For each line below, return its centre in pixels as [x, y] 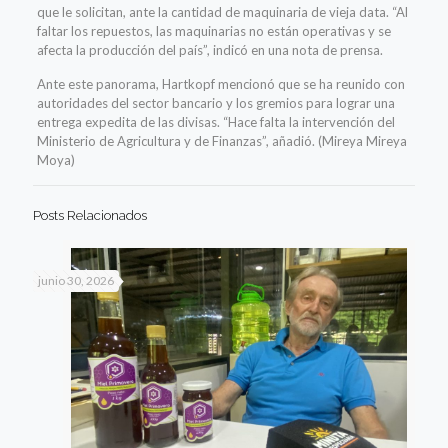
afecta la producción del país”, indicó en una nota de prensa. [209, 49]
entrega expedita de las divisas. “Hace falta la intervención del [215, 121]
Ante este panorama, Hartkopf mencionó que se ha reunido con [220, 83]
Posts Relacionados [90, 215]
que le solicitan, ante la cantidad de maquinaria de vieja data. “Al [222, 11]
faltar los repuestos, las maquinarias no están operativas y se [213, 30]
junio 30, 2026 [76, 280]
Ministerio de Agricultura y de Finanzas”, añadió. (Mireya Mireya [221, 140]
